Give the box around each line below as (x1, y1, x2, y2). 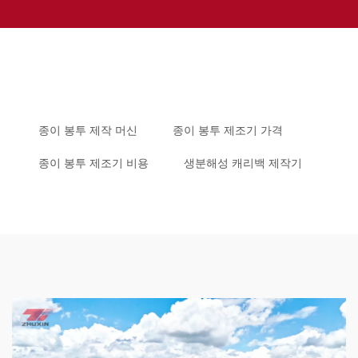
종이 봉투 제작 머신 (38, 123, 137, 138)
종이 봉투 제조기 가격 (173, 123, 283, 138)
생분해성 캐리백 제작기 (184, 156, 302, 171)
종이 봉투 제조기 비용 (38, 156, 149, 171)
